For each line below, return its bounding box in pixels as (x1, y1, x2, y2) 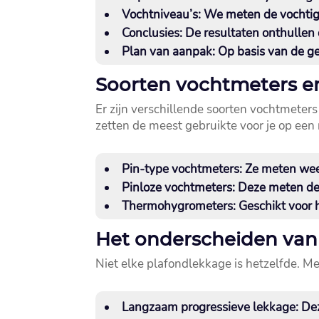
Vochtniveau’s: (122, 6, 202, 23)
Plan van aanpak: (122, 43, 216, 61)
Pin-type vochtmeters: (122, 161, 243, 178)
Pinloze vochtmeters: (122, 179, 236, 197)
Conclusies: (122, 25, 183, 42)
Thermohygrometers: (122, 198, 236, 215)
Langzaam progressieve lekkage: (122, 299, 299, 316)
